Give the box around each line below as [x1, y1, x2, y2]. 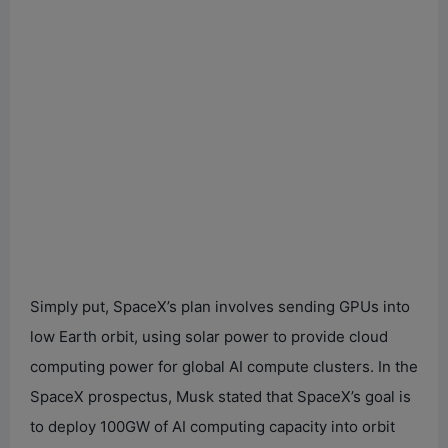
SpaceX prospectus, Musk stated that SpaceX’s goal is [30, 386, 411, 406]
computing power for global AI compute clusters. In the [30, 356, 418, 376]
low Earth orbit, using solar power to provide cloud [30, 326, 388, 346]
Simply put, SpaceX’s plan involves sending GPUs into [30, 296, 410, 316]
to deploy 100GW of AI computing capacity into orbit [30, 416, 395, 436]
